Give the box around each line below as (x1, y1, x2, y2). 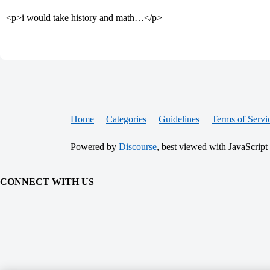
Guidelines (159, 114, 199, 124)
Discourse (119, 142, 157, 152)
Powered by (71, 142, 119, 152)
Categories (106, 114, 146, 124)
